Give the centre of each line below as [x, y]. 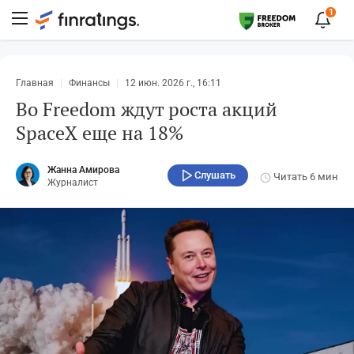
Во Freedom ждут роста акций [147, 109]
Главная [35, 83]
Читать [290, 177]
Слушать [215, 175]
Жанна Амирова [83, 170]
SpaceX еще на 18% [100, 133]
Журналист [73, 183]
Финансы [89, 83]
